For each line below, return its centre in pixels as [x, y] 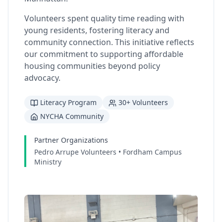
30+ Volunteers [143, 102]
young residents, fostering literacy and [97, 30]
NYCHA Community [72, 116]
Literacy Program [68, 102]
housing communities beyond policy [92, 66]
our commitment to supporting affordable [104, 54]
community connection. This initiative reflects [109, 42]
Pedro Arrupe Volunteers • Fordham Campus [108, 152]
